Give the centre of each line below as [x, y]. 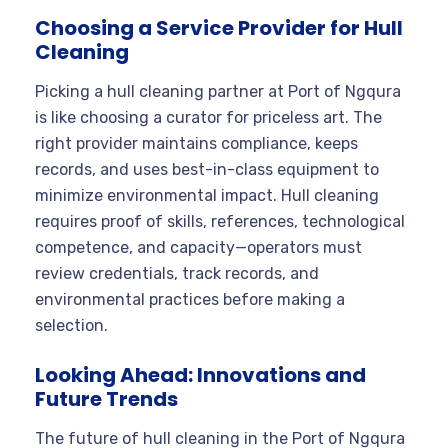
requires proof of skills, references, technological [220, 221]
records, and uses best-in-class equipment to [207, 169]
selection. [71, 325]
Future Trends [106, 398]
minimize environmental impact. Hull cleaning [207, 195]
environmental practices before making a [190, 299]
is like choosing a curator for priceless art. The [208, 117]
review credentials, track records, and [177, 273]
